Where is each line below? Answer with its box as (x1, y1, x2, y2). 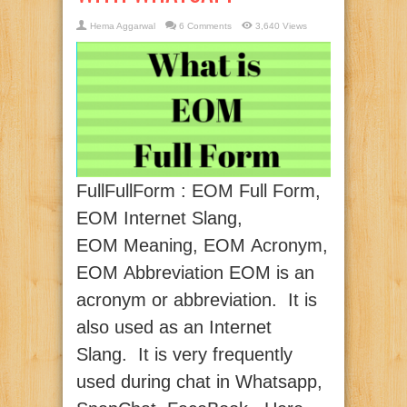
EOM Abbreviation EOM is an (76, 263, 314, 283)
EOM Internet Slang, (76, 208, 243, 229)
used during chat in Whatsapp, (76, 372, 323, 392)
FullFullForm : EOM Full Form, (76, 181, 321, 202)
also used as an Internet (76, 317, 272, 338)
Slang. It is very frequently (76, 344, 293, 365)
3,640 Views (255, 21, 307, 31)
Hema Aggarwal (90, 21, 155, 31)
